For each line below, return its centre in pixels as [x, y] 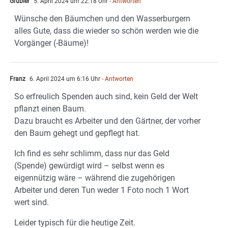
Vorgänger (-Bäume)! [51, 43]
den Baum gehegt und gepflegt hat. [77, 133]
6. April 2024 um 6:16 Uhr [64, 79]
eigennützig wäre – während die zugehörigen [95, 178]
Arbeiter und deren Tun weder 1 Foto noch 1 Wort [102, 190]
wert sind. [32, 203]
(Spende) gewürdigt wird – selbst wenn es [89, 166]
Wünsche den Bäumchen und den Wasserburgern [102, 19]
